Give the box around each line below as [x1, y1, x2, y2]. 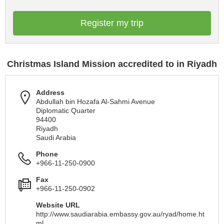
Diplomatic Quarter [36, 106, 95, 114]
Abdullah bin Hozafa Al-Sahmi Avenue [36, 97, 155, 105]
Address [36, 88, 64, 96]
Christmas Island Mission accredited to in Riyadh [7, 59, 217, 69]
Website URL [36, 201, 80, 209]
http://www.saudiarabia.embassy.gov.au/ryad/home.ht [36, 210, 204, 218]
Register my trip [80, 18, 143, 28]
